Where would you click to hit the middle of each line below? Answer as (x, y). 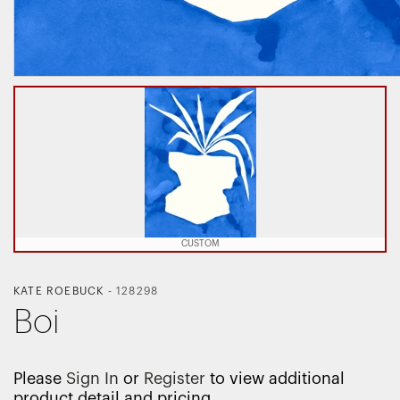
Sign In (92, 378)
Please (40, 378)
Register (175, 378)
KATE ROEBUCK (59, 291)
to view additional (275, 378)
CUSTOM (200, 243)
